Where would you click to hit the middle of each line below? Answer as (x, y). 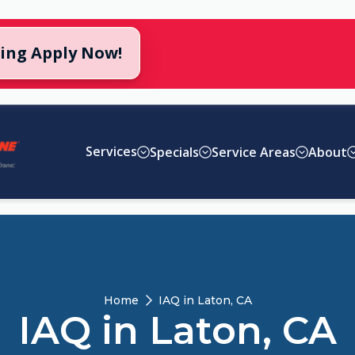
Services (112, 152)
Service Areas (254, 152)
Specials (175, 152)
